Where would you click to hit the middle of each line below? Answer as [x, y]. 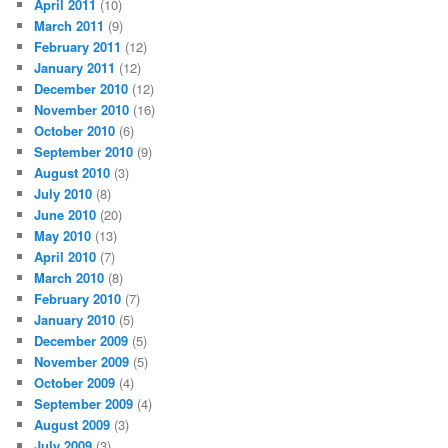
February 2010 [78, 299]
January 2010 [75, 320]
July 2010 [63, 194]
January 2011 [75, 68]
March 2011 [69, 26]
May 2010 [63, 236]
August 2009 [72, 425]
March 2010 [69, 278]
